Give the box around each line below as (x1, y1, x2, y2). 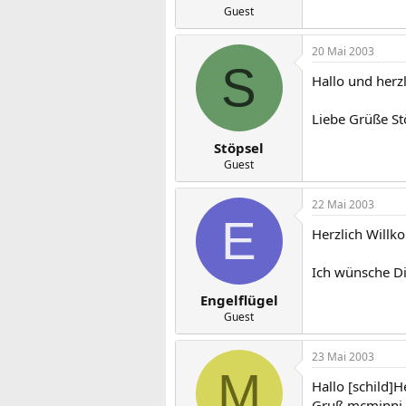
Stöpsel (214, 138, 264, 157)
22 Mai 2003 (312, 196, 374, 212)
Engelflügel (199, 291, 278, 309)
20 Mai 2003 (312, 43, 374, 59)
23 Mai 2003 (312, 349, 374, 364)
